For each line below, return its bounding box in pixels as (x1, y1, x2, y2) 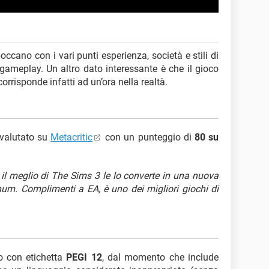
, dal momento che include (101, 251, 219, 263)
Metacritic (50, 131, 93, 143)
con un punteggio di (102, 131, 195, 143)
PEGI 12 (66, 251, 102, 263)
